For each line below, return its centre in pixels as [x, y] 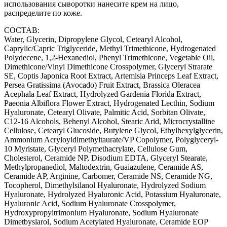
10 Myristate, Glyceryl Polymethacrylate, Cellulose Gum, [96, 149]
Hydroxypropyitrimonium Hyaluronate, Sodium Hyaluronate [101, 213]
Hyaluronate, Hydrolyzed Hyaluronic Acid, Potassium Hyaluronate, [112, 195]
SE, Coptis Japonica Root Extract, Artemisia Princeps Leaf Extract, [111, 76]
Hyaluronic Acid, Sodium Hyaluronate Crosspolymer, [90, 204]
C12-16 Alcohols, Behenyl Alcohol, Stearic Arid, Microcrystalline [109, 122]
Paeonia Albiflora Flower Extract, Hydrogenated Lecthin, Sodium [109, 103]
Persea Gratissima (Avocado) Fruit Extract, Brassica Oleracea [102, 85]
